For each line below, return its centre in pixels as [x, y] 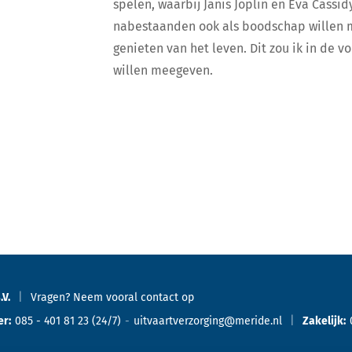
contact [159, 297]
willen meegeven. [163, 70]
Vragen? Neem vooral [84, 297]
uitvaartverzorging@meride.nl [208, 321]
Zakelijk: [324, 321]
